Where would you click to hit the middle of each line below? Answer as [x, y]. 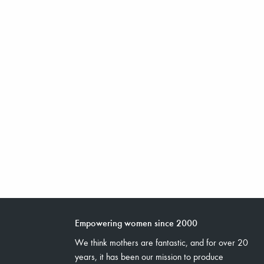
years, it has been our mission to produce [149, 256]
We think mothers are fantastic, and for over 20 [161, 242]
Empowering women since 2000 [136, 222]
